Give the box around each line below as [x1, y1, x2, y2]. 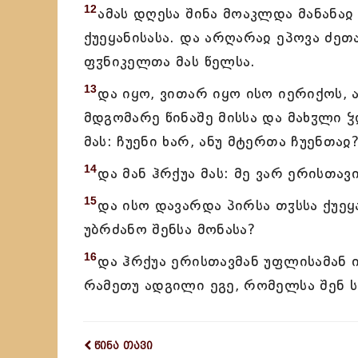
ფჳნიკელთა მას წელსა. [83, 53, 256, 70]
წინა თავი [93, 340, 153, 352]
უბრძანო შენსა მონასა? [83, 221, 256, 238]
